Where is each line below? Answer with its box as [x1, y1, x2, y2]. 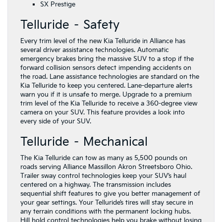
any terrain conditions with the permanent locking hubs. [20, 208, 191, 216]
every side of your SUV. [20, 117, 91, 126]
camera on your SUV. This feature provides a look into [20, 109, 185, 117]
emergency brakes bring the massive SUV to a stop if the [20, 55, 194, 63]
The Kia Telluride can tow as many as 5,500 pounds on [20, 154, 187, 163]
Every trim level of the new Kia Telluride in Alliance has [20, 37, 185, 46]
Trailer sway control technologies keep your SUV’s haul [20, 172, 186, 180]
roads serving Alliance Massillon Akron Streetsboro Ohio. [20, 163, 192, 171]
